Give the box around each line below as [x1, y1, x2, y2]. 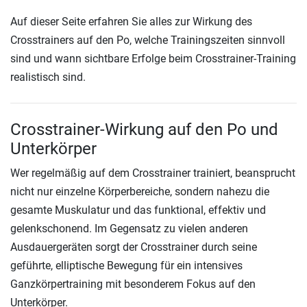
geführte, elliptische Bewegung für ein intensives [10, 259, 243, 272]
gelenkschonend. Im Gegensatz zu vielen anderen [10, 222, 248, 235]
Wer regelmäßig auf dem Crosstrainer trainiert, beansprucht [10, 167, 295, 180]
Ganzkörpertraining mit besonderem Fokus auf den [10, 278, 256, 291]
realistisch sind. [10, 71, 86, 84]
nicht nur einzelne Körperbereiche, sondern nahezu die [10, 185, 269, 198]
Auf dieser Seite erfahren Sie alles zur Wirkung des [10, 15, 252, 28]
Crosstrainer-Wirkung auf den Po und [10, 120, 278, 139]
